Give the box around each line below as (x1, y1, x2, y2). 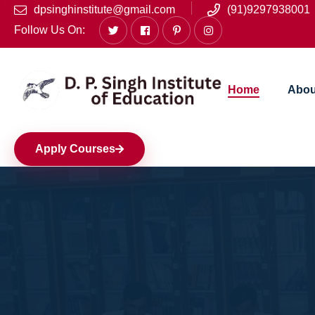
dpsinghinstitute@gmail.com (34, 4, 175, 15)
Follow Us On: (14, 24, 85, 36)
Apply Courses (35, 143, 115, 155)
